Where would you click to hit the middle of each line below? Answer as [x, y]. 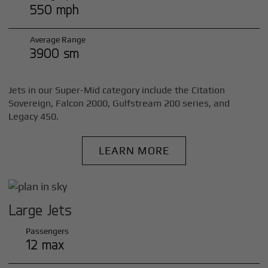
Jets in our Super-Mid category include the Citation [117, 90]
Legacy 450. [34, 116]
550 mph [54, 10]
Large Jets [40, 210]
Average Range [57, 39]
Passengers [48, 231]
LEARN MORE [134, 151]
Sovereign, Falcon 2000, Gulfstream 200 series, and [119, 103]
